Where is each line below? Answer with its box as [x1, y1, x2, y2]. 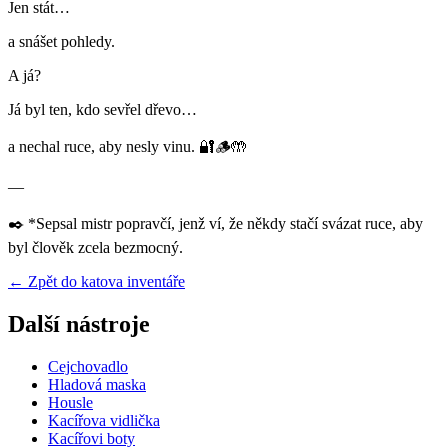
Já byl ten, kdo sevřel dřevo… [8, 101, 201, 119]
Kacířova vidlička [48, 412, 160, 430]
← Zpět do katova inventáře [8, 273, 185, 291]
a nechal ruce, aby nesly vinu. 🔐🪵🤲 [8, 138, 251, 156]
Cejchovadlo [48, 358, 128, 376]
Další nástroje [8, 311, 150, 338]
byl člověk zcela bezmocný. [8, 239, 183, 257]
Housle [48, 394, 93, 412]
